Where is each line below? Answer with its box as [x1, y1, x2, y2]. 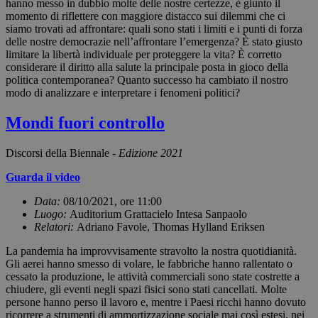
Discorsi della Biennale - [6, 147, 119, 160]
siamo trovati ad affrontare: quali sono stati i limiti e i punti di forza [6, 23, 302, 35]
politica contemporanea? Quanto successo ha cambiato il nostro [6, 74, 288, 87]
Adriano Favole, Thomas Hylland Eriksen [77, 221, 265, 234]
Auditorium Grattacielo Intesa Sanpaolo [70, 208, 247, 221]
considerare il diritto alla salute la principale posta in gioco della [6, 61, 288, 74]
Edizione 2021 [119, 147, 183, 160]
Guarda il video [6, 171, 80, 184]
